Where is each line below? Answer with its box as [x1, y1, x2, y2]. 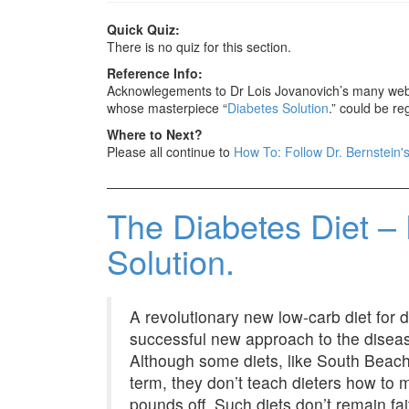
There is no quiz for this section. [107, 37, 291, 56]
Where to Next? [107, 125, 203, 143]
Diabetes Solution [227, 99, 329, 117]
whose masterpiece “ [107, 99, 227, 117]
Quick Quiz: [107, 20, 180, 38]
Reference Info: [107, 64, 203, 82]
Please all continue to [107, 142, 234, 161]
